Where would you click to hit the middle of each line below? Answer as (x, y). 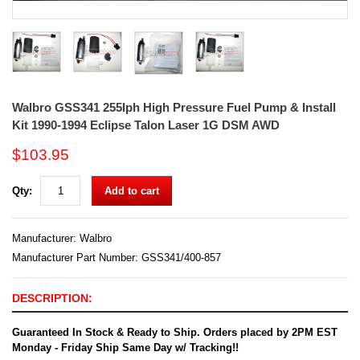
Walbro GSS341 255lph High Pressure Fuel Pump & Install (174, 107)
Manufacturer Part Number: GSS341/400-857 (117, 257)
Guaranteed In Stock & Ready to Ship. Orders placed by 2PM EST (175, 332)
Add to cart (132, 190)
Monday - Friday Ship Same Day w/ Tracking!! (125, 347)
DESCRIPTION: (52, 298)
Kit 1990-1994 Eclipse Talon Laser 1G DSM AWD (146, 125)
